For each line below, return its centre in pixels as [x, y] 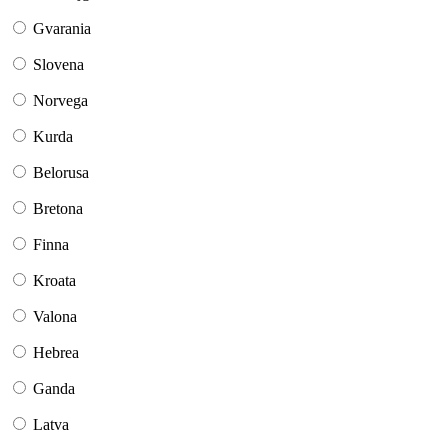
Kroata [54, 281]
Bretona [58, 209]
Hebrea [56, 353]
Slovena [58, 65]
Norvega [60, 101]
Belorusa [61, 173]
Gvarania [62, 29]
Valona [55, 317]
